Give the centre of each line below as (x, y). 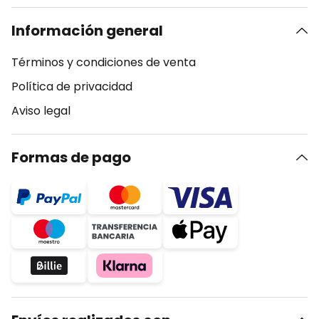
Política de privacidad (72, 87)
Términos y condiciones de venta (104, 62)
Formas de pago (71, 157)
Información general (87, 31)
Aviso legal (41, 111)
